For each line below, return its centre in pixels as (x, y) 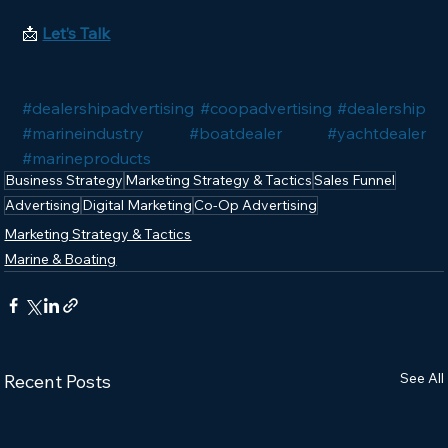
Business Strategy (64, 180)
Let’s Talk (76, 33)
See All (421, 378)
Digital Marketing (137, 205)
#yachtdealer (376, 133)
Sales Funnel (355, 180)
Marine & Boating (60, 259)
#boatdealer (235, 133)
